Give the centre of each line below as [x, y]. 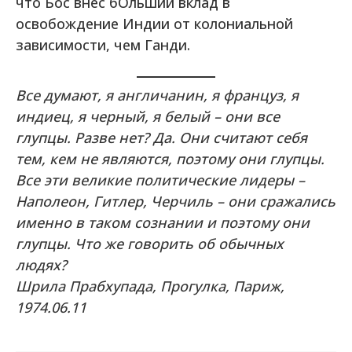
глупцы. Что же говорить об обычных [150, 244]
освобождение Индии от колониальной [154, 24]
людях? [41, 265]
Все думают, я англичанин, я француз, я [157, 95]
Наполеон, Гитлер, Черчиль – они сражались [176, 201]
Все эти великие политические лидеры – [160, 180]
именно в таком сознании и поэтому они [163, 222]
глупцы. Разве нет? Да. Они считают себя [161, 137]
